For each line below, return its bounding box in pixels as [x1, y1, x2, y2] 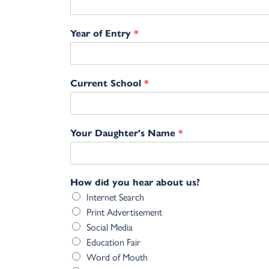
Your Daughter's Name [70, 127, 178, 139]
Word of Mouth [86, 250, 148, 264]
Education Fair [86, 235, 141, 249]
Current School [70, 77, 144, 89]
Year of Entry [70, 28, 134, 40]
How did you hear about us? [70, 177, 200, 189]
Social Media [86, 220, 133, 234]
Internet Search [86, 190, 144, 204]
